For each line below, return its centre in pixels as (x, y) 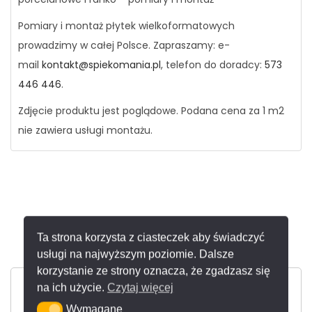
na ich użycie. (72, 288)
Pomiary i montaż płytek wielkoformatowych (126, 26)
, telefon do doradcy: (213, 65)
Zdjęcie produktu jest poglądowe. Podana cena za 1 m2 (151, 111)
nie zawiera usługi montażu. (85, 130)
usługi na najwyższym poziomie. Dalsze (136, 254)
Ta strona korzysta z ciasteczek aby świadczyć (151, 237)
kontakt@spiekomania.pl (101, 65)
